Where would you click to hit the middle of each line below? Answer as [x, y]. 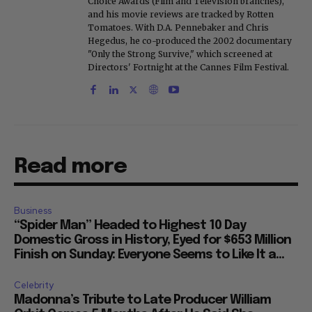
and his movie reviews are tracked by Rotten [181, 15]
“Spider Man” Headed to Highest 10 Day [130, 226]
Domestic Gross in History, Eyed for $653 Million [153, 241]
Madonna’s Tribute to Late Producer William [142, 301]
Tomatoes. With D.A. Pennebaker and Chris [178, 28]
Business [33, 211]
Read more [70, 167]
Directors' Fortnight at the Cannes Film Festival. [188, 68]
